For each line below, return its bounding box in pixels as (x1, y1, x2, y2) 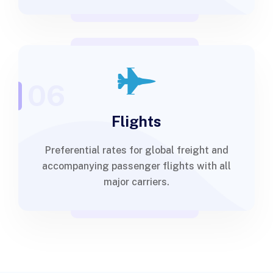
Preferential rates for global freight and (44, 144, 229, 156)
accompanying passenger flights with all (42, 160, 231, 172)
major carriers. (104, 176, 169, 188)
